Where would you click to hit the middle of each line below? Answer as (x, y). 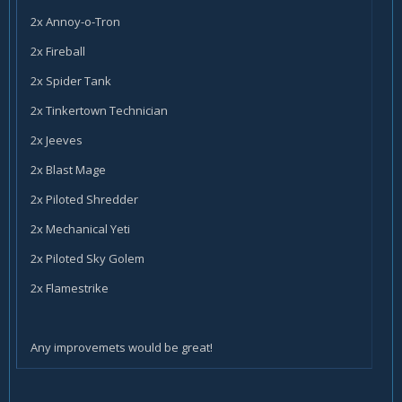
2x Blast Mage (68, 169)
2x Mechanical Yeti (80, 228)
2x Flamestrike (70, 288)
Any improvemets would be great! (122, 347)
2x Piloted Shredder (84, 199)
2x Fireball (58, 51)
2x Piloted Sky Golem (87, 258)
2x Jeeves (57, 140)
